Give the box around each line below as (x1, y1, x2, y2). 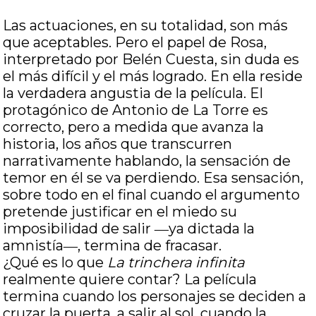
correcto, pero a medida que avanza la (3, 119, 265, 135)
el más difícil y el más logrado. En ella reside (3, 68, 303, 85)
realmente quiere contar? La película (3, 271, 257, 288)
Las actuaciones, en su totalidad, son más (3, 17, 288, 34)
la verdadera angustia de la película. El (3, 85, 264, 102)
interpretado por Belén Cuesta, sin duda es (3, 51, 300, 68)
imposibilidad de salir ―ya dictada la (3, 220, 255, 237)
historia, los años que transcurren (3, 135, 233, 152)
